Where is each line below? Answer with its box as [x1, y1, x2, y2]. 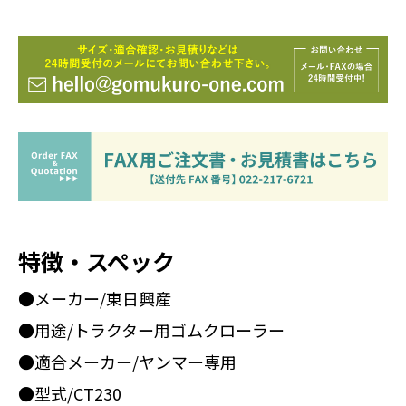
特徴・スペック [18, 244, 175, 277]
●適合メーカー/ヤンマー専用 [18, 349, 237, 373]
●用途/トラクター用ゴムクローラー [18, 317, 285, 342]
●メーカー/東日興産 [18, 285, 171, 310]
